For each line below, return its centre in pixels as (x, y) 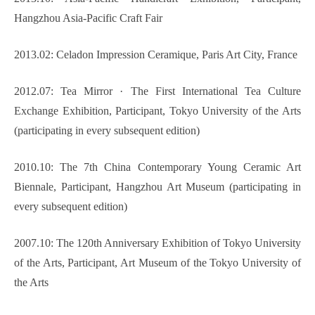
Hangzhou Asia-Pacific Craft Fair (88, 18)
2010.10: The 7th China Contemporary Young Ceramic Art (157, 167)
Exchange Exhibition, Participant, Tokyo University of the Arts (157, 111)
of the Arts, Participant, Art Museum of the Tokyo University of (157, 263)
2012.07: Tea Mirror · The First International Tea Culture (157, 91)
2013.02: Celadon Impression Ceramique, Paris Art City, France (156, 55)
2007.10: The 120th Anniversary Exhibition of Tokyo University (157, 243)
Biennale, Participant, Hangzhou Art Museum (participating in (157, 187)
